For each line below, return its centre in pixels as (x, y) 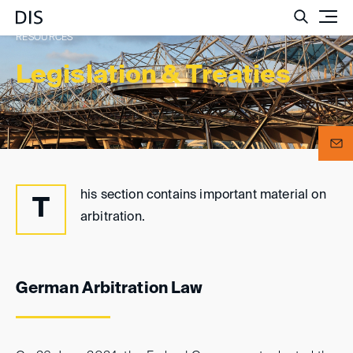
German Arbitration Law (110, 289)
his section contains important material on (203, 195)
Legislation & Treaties (154, 76)
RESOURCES (45, 38)
